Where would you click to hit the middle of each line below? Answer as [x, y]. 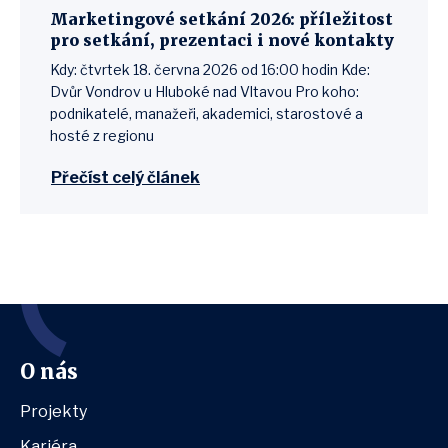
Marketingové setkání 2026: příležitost [221, 19]
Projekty [53, 411]
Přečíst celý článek [125, 177]
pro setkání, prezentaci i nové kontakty [222, 40]
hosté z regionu [105, 135]
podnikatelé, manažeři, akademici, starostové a [206, 113]
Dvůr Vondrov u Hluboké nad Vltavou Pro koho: [204, 91]
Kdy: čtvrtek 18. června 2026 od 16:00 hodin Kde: [210, 69]
